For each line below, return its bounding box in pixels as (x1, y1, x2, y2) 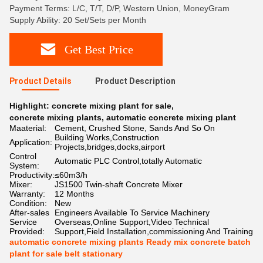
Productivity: (9, 170, 55, 180)
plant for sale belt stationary (9, 249, 123, 258)
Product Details (9, 76, 72, 86)
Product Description (95, 76, 176, 86)
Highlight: (9, 101, 52, 110)
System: (9, 161, 39, 170)
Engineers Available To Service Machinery (55, 208, 210, 217)
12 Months (55, 189, 94, 198)
